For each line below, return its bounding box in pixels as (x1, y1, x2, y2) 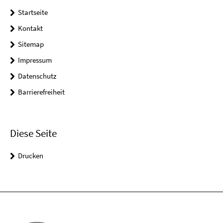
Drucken (18, 150, 43, 160)
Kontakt (18, 23, 43, 33)
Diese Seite (10, 126, 57, 140)
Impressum (18, 55, 52, 65)
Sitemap (18, 39, 44, 49)
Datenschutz (18, 71, 56, 81)
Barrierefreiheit (18, 87, 65, 97)
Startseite (18, 7, 48, 17)
